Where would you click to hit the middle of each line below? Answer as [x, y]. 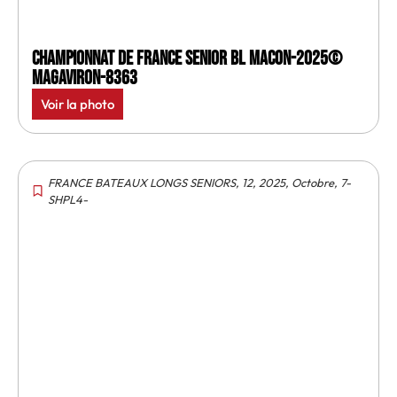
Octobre [313, 182]
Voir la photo [78, 104]
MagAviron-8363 [85, 78]
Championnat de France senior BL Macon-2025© [187, 58]
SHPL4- [68, 199]
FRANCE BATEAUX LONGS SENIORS [142, 182]
